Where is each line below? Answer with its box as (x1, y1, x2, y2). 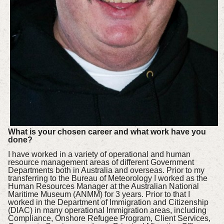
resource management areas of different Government (7, 157, 194, 166)
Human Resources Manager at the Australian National (7, 181, 199, 190)
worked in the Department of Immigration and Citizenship (7, 197, 208, 206)
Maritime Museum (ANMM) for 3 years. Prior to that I (7, 189, 190, 198)
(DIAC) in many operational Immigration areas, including (7, 205, 206, 214)
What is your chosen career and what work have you (7, 127, 206, 136)
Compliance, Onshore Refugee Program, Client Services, (7, 213, 210, 222)
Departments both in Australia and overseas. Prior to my (7, 165, 204, 174)
